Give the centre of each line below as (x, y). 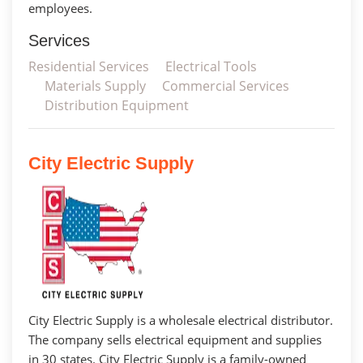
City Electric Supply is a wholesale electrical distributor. (181, 320)
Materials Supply (95, 85)
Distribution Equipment (117, 105)
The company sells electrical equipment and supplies (175, 339)
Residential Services (89, 66)
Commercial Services (226, 85)
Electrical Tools (211, 66)
